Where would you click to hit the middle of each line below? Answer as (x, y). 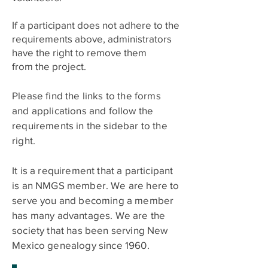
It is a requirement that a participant (93, 170)
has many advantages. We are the (89, 215)
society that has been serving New (90, 230)
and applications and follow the (83, 110)
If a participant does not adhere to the (96, 25)
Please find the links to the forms (86, 95)
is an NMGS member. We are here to (96, 185)
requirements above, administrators (92, 38)
